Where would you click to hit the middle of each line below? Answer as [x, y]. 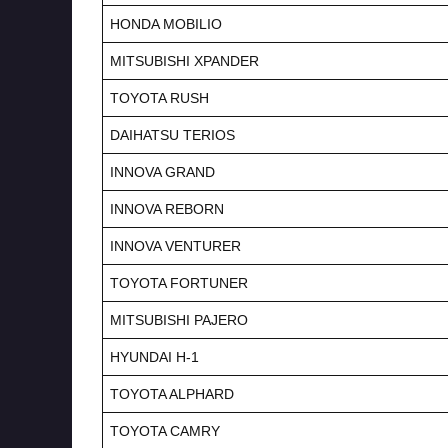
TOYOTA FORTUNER [179, 282]
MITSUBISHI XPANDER [184, 60]
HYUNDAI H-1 [154, 356]
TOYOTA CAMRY [165, 430]
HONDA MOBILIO [166, 23]
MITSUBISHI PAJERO [179, 319]
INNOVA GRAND [162, 171]
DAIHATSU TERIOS [172, 134]
